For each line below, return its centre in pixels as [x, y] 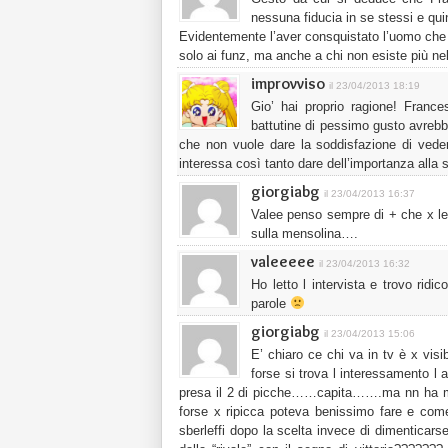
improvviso [288, 83]
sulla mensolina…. [304, 233]
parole [270, 303]
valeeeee [283, 261]
